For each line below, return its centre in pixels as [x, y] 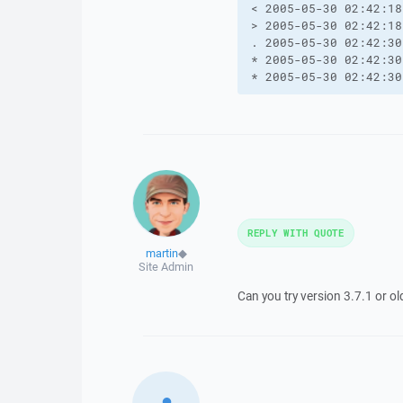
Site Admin [166, 267]
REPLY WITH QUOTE [296, 233]
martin [161, 253]
